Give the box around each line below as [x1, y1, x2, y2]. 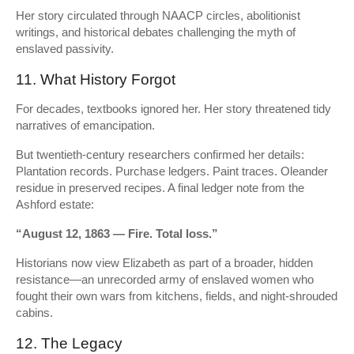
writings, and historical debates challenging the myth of [16, 25, 296, 39]
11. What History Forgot [16, 71, 175, 88]
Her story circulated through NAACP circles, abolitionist [16, 9, 300, 22]
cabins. [16, 306, 53, 319]
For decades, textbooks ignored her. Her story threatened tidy [16, 102, 331, 115]
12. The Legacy [16, 335, 122, 352]
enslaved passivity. [16, 42, 114, 55]
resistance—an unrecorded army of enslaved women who [16, 273, 314, 286]
